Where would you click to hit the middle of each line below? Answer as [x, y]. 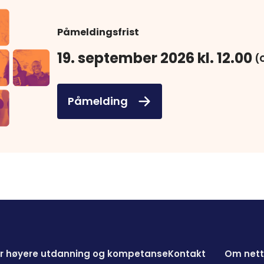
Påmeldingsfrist [98, 32]
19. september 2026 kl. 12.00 [155, 58]
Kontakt [187, 254]
